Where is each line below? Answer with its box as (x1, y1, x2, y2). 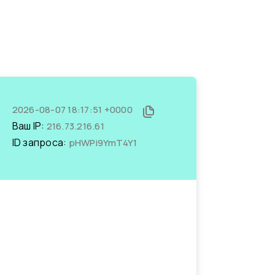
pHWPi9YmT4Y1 (68, 136, 137, 149)
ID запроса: (12, 136, 69, 149)
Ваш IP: (12, 119, 47, 133)
